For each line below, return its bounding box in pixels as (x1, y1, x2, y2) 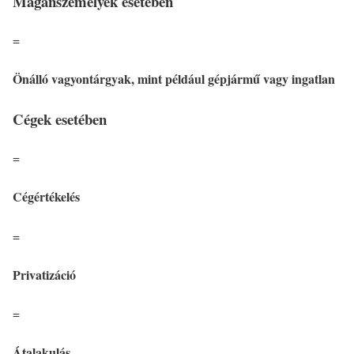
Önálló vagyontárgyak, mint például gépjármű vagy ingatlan (13, 70, 335, 88)
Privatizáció (13, 265, 76, 284)
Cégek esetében (13, 108, 107, 130)
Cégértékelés (13, 187, 80, 206)
